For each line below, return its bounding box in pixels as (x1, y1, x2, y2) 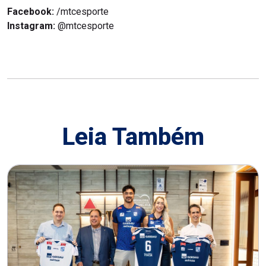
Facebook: (7, 5, 56, 17)
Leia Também (62, 122, 204, 151)
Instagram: (7, 20, 58, 31)
